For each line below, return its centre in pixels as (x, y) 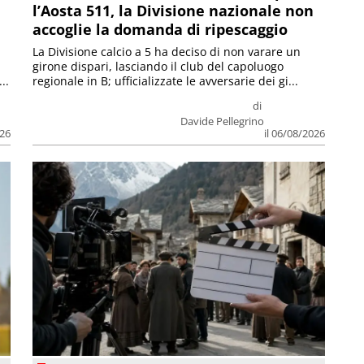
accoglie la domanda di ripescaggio (160, 29)
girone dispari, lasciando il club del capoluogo (158, 66)
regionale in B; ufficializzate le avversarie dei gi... (166, 80)
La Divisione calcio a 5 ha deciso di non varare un (167, 51)
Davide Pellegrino (222, 121)
